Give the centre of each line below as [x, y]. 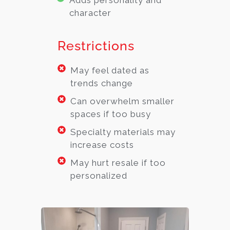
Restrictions [96, 46]
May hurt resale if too [118, 163]
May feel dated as [110, 71]
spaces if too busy [111, 114]
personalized [99, 176]
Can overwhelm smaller [123, 101]
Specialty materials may [123, 132]
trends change [102, 83]
